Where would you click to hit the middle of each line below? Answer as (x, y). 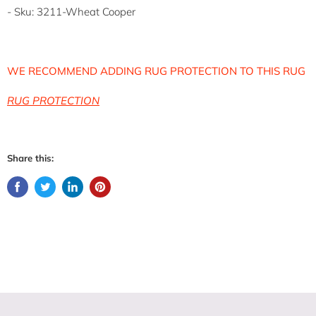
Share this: (30, 158)
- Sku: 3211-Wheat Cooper (71, 11)
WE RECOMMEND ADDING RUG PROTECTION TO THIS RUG (156, 71)
